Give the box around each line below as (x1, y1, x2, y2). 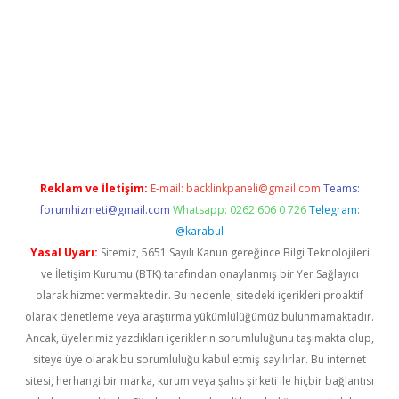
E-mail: (150, 181, 186, 196)
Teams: (322, 181, 360, 196)
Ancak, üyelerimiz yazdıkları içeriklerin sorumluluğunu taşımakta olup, (25, 330, 374, 346)
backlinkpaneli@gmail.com (185, 181, 321, 196)
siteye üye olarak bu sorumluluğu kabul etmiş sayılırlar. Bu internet (33, 352, 366, 367)
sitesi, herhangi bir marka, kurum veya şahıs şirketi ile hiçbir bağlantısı (25, 373, 374, 388)
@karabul (175, 224, 224, 239)
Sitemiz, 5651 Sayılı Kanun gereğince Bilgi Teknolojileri (97, 245, 370, 260)
